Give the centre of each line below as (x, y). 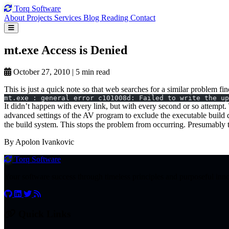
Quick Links (43, 214)
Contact (143, 18)
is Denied (103, 50)
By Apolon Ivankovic (39, 142)
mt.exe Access (42, 50)
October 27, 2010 (42, 72)
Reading (116, 18)
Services (69, 18)
